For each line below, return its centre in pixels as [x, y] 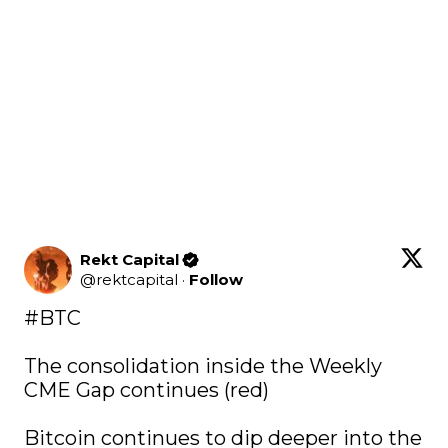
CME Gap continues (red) [146, 390]
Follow [216, 279]
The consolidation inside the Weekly [203, 366]
